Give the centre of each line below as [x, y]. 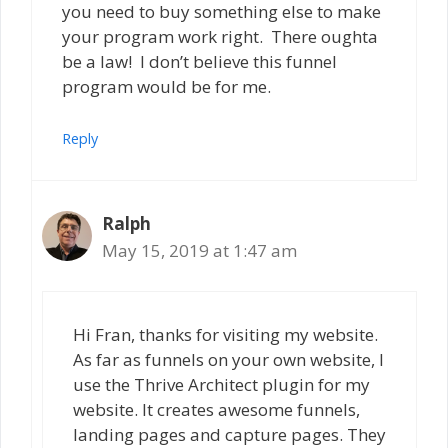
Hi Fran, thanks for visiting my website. [225, 335]
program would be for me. [166, 87]
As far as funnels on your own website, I [228, 360]
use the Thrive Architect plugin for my [221, 385]
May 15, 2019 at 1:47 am [199, 250]
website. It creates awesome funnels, [216, 410]
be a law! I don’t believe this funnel [199, 62]
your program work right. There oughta [220, 37]
